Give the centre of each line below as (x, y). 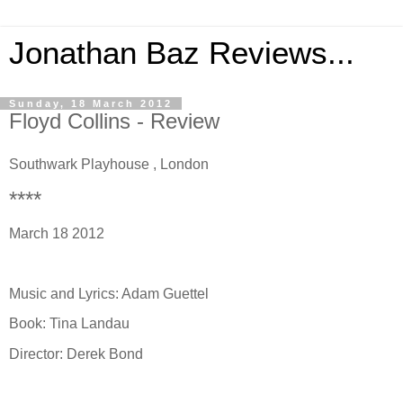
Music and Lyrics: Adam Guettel (109, 294)
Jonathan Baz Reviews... (182, 53)
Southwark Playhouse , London (109, 164)
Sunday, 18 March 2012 (91, 103)
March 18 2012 (57, 234)
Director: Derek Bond (76, 354)
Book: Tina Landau (69, 324)
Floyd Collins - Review (114, 121)
